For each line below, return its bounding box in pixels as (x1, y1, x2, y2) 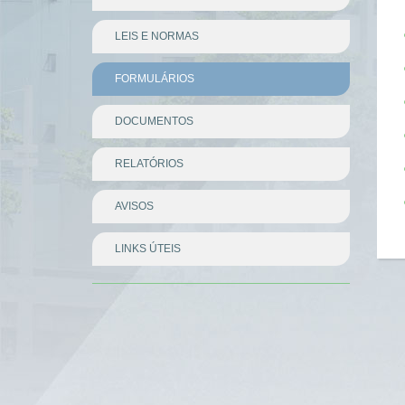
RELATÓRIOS (115, 157, 184, 170)
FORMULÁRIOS (115, 72, 194, 85)
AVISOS (115, 200, 154, 212)
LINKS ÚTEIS (115, 242, 181, 255)
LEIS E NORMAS (115, 30, 199, 42)
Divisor (92, 277, 131, 291)
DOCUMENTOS (115, 115, 193, 127)
